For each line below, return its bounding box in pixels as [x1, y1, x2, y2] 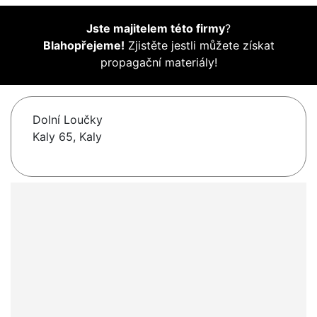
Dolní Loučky [33, 113, 103, 127]
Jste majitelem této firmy [86, 21, 225, 36]
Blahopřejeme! [42, 38, 125, 53]
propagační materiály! [100, 55, 217, 70]
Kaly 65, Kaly [33, 129, 102, 144]
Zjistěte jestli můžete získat [124, 38, 275, 53]
